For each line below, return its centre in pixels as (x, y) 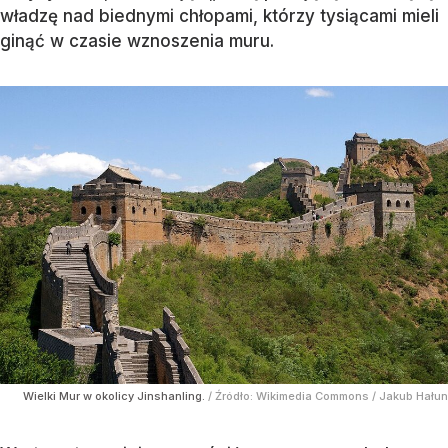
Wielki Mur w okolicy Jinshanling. (115, 396)
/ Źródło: (232, 396)
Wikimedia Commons (312, 396)
